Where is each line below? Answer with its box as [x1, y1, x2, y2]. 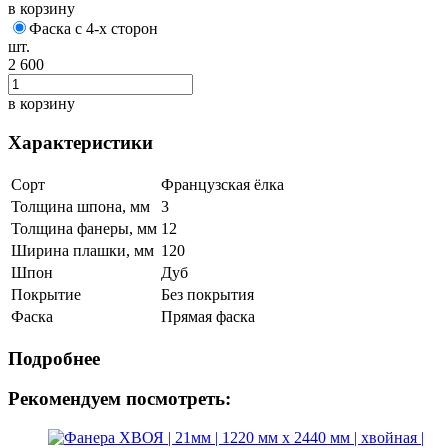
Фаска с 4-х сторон [29, 20, 158, 38]
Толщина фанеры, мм [11, 219, 157, 237]
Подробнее [8, 347, 100, 369]
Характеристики [8, 132, 153, 154]
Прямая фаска [161, 307, 255, 325]
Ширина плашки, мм [11, 241, 154, 259]
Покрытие [11, 285, 81, 303]
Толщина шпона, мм [11, 197, 150, 215]
